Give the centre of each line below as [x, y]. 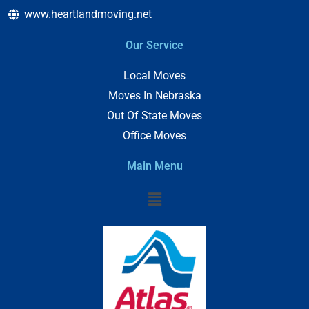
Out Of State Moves [154, 116]
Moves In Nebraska [154, 96]
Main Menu [154, 166]
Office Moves [154, 136]
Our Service [154, 46]
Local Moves [154, 76]
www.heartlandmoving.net [88, 14]
